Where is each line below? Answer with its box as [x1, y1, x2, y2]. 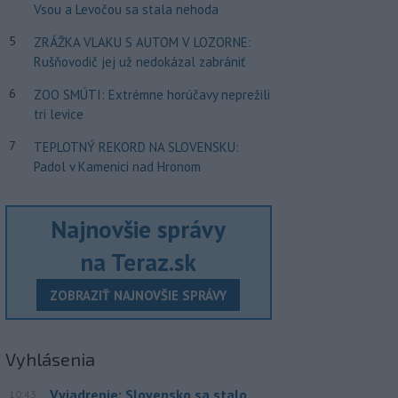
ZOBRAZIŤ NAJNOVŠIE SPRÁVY [50, 286, 227, 304]
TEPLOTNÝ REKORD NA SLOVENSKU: [33, 138, 239, 155]
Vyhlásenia [4, 347, 95, 370]
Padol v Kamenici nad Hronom [33, 157, 201, 175]
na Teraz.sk [80, 247, 197, 278]
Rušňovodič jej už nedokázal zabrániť [33, 52, 245, 70]
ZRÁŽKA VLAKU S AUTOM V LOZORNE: [33, 33, 251, 51]
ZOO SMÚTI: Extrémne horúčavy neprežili [33, 85, 270, 103]
